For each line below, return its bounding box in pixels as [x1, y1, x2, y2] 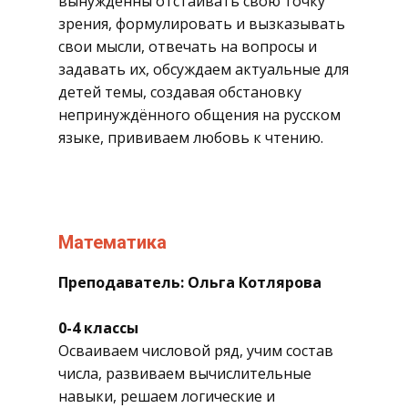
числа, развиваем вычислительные [58, 363, 311, 383]
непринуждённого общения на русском [58, 105, 341, 125]
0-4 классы [58, 318, 138, 338]
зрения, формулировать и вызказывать [58, 14, 345, 34]
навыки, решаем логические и [58, 386, 275, 406]
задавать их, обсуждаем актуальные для [58, 59, 349, 79]
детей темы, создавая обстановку [58, 82, 301, 102]
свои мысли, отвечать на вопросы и [58, 36, 317, 56]
